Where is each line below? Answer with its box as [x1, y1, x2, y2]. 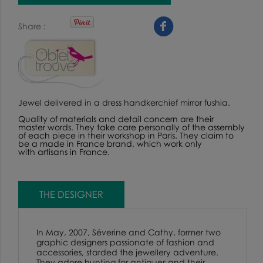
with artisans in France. [18, 146, 110, 157]
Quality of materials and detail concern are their [18, 113, 214, 124]
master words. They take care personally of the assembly [18, 122, 245, 132]
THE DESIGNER [39, 188, 103, 200]
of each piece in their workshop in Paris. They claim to [18, 130, 234, 140]
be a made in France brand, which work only [18, 138, 202, 149]
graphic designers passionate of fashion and [36, 237, 214, 247]
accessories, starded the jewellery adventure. [36, 247, 218, 257]
